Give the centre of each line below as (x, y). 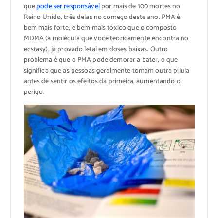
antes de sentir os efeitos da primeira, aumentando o (102, 82)
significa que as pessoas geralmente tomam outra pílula (107, 71)
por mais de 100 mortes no (140, 7)
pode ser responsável (68, 7)
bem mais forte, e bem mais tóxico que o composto (100, 28)
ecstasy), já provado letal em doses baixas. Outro (96, 50)
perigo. (34, 92)
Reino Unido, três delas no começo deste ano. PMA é (102, 18)
